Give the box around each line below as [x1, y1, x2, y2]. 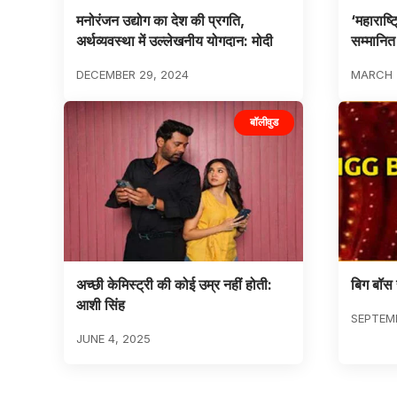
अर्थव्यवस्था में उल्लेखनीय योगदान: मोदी [75, 32, 273, 51]
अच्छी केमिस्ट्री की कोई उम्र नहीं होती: [75, 275, 272, 293]
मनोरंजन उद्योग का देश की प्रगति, [75, 12, 245, 30]
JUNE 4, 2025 [75, 331, 151, 346]
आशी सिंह [75, 295, 125, 314]
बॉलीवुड [250, 115, 278, 129]
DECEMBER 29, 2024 [75, 67, 189, 82]
